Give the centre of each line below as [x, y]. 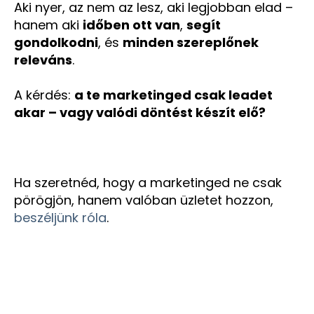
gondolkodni [56, 42]
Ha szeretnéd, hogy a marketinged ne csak [148, 183]
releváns [43, 60]
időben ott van [131, 25]
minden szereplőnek [191, 42]
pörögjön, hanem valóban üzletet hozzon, [144, 200]
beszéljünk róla [60, 218]
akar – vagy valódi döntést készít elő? [140, 112]
